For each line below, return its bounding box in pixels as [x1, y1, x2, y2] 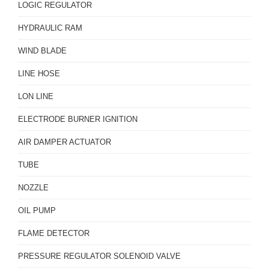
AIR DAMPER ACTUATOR [18, 138, 111, 147]
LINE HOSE [18, 69, 60, 78]
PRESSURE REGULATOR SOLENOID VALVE [18, 252, 181, 261]
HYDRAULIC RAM [18, 23, 82, 32]
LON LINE [18, 92, 53, 101]
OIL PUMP [18, 206, 56, 215]
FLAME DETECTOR [18, 229, 89, 238]
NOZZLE [18, 183, 49, 192]
